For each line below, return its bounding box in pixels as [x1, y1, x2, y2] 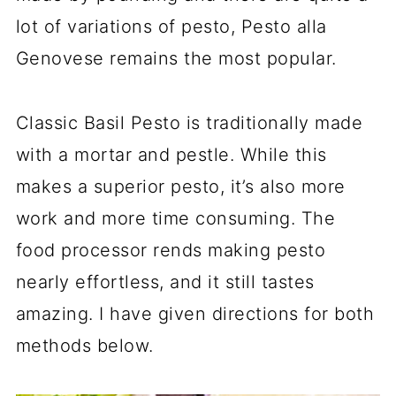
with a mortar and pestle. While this [15, 144, 327, 165]
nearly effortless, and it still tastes [15, 271, 315, 293]
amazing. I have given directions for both [15, 303, 375, 324]
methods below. [15, 335, 154, 356]
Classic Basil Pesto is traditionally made [15, 112, 363, 133]
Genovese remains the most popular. [15, 48, 337, 69]
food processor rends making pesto [15, 240, 326, 261]
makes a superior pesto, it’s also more [15, 176, 346, 197]
